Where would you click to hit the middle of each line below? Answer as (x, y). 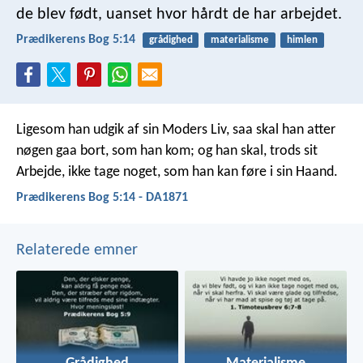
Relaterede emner (77, 251)
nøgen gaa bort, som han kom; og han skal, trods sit (167, 151)
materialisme (239, 40)
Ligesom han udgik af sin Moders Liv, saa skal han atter (176, 130)
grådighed (171, 40)
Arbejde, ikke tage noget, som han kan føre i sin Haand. (177, 172)
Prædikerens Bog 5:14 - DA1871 (102, 197)
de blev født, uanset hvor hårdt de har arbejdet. (179, 14)
